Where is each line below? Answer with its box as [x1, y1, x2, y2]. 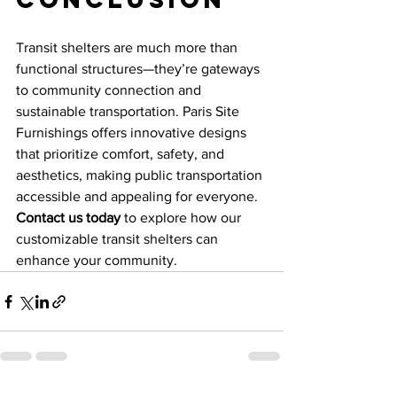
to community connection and [16, 82, 205, 97]
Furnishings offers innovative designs [16, 125, 250, 140]
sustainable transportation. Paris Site [16, 104, 243, 119]
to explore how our [121, 210, 245, 225]
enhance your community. [16, 253, 177, 268]
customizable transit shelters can [16, 231, 222, 246]
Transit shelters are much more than [16, 40, 241, 55]
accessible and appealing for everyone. [16, 189, 261, 204]
